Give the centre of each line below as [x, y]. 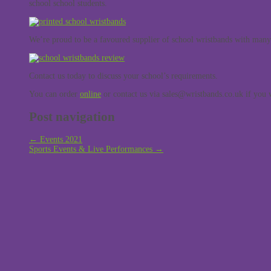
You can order [54, 94]
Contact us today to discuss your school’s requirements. [123, 76]
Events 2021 [60, 140]
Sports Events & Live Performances [92, 149]
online [90, 94]
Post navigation [72, 117]
